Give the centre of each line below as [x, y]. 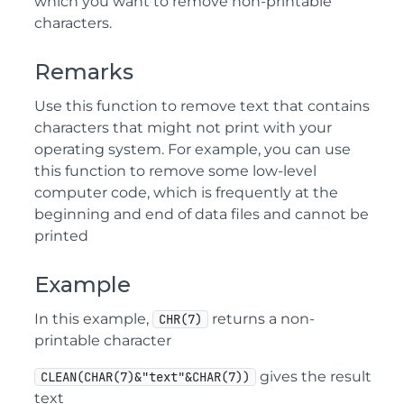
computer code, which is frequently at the [186, 193]
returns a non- [262, 319]
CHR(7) [180, 319]
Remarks [84, 72]
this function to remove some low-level [175, 171]
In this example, [93, 319]
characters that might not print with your [183, 128]
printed [61, 236]
